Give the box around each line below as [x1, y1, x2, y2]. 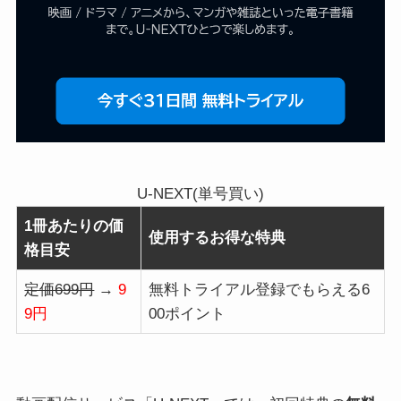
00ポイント [149, 305, 226, 323]
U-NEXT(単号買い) [136, 185, 264, 203]
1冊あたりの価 [24, 218, 124, 235]
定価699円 [24, 281, 95, 299]
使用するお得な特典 [149, 229, 286, 247]
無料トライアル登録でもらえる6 [149, 281, 371, 299]
